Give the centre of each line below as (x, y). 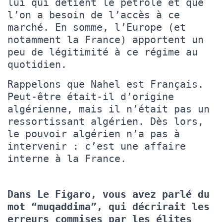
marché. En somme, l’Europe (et (97, 27)
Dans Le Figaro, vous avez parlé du (109, 194)
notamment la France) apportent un (106, 39)
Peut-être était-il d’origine (91, 96)
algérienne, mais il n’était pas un (109, 109)
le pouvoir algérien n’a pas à (94, 134)
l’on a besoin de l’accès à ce (94, 15)
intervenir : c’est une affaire (97, 146)
